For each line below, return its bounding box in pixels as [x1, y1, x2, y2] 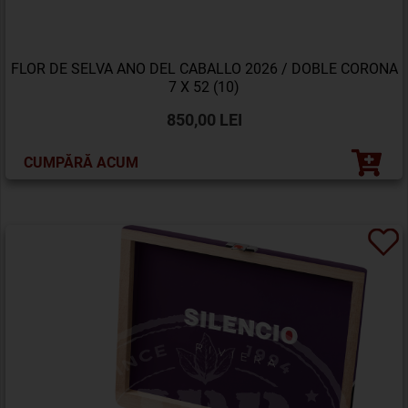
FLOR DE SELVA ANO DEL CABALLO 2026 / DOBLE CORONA [10, 60, 398, 77]
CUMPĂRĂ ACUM [24, 153, 138, 171]
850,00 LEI [166, 110, 242, 129]
